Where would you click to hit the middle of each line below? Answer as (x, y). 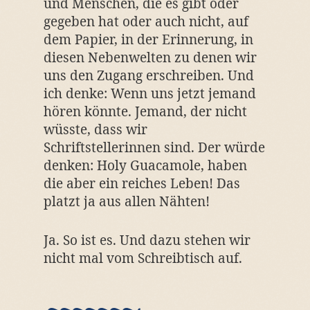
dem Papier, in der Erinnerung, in (148, 39)
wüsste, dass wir (95, 129)
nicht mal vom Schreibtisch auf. (143, 258)
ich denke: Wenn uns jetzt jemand (149, 93)
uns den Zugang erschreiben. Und (148, 75)
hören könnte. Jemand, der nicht (145, 111)
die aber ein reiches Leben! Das (142, 183)
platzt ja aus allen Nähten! (126, 201)
